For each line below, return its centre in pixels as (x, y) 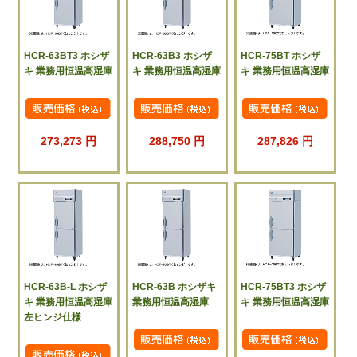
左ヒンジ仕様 (53, 318)
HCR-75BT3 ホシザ (284, 287)
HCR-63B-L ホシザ (66, 287)
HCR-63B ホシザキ (175, 287)
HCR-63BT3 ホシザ (67, 55)
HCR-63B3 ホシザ (173, 55)
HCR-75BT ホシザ (281, 55)
